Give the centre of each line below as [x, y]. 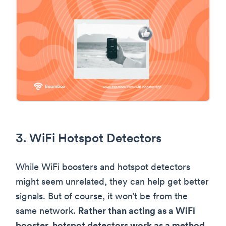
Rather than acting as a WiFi [137, 212]
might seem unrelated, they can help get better [112, 183]
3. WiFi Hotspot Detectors [89, 139]
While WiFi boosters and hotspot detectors [103, 168]
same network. [47, 212]
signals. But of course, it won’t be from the [102, 197]
